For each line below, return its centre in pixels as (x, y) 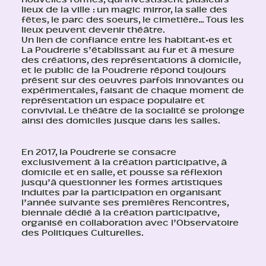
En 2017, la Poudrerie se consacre (99, 152)
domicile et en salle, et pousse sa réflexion (122, 172)
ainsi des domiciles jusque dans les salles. (121, 121)
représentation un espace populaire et (113, 101)
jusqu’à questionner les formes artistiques (122, 183)
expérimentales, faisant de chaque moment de (133, 91)
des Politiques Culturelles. (83, 233)
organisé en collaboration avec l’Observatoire (130, 223)
